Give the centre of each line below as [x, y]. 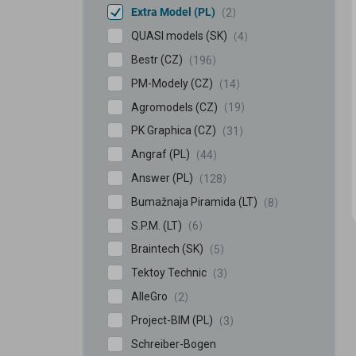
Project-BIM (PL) [173, 320]
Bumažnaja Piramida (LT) [249, 201]
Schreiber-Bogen [174, 344]
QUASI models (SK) [180, 36]
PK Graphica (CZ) [175, 131]
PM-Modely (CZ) [173, 83]
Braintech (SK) [168, 249]
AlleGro [151, 296]
